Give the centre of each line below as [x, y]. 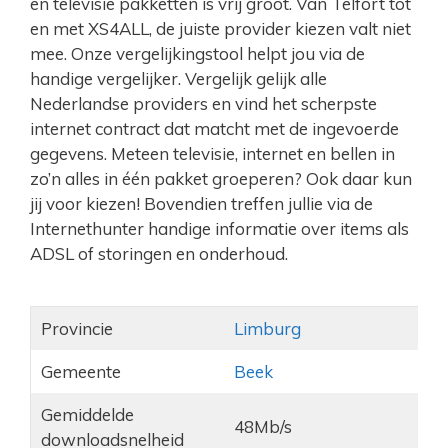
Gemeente [80, 371]
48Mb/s [262, 426]
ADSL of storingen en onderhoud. [159, 253]
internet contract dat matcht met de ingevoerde [214, 128]
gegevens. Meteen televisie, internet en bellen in [212, 153]
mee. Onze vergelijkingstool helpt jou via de [197, 53]
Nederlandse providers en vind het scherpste [203, 103]
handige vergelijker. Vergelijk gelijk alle [178, 78]
